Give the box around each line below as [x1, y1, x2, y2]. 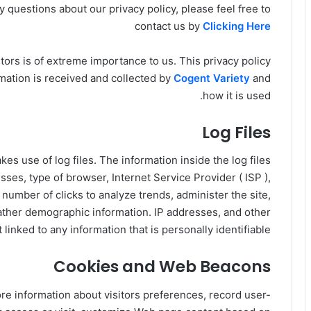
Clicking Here [203, 19, 271, 33]
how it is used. [203, 88, 271, 102]
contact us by [135, 19, 203, 33]
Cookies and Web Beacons [53, 255, 271, 278]
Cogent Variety [174, 71, 250, 85]
